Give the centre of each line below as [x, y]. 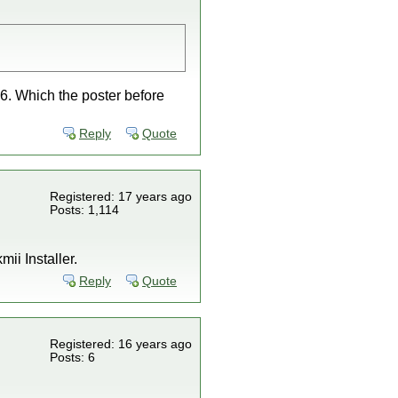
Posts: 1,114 [84, 210]
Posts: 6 [72, 358]
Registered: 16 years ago [121, 344]
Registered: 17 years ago [121, 197]
